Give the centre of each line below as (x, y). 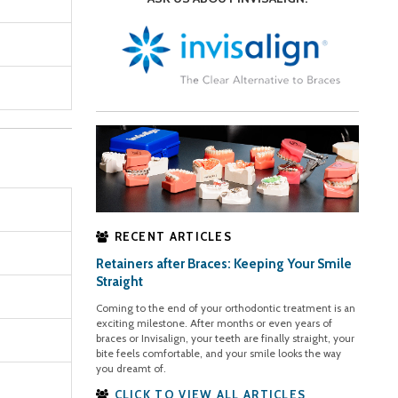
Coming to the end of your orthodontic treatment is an (226, 309)
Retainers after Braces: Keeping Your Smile (224, 264)
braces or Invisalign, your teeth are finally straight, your (226, 339)
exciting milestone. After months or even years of (215, 324)
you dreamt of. (131, 369)
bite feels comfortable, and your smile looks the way (219, 354)
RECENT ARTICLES (173, 237)
